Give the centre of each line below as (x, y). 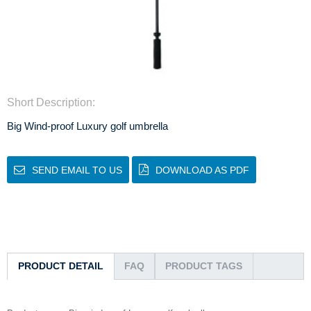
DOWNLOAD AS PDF (202, 170)
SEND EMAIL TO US (77, 170)
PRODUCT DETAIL (61, 266)
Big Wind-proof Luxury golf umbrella (87, 126)
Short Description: (51, 102)
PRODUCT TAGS (204, 266)
